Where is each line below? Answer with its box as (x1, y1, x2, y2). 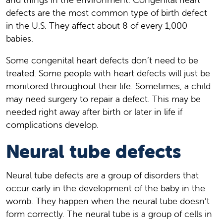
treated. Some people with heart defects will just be (6, 67, 210, 79)
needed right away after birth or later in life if (6, 106, 182, 118)
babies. (6, 33, 33, 45)
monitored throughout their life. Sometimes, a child (6, 80, 211, 92)
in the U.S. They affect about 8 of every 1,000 (6, 20, 187, 32)
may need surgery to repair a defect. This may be (6, 93, 201, 105)
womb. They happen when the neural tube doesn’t (6, 195, 210, 207)
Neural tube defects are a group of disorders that (6, 169, 199, 181)
